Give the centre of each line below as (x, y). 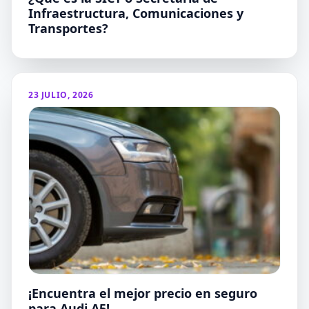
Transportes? (68, 28)
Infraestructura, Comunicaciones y (136, 13)
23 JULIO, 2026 (61, 94)
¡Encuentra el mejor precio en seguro (143, 293)
